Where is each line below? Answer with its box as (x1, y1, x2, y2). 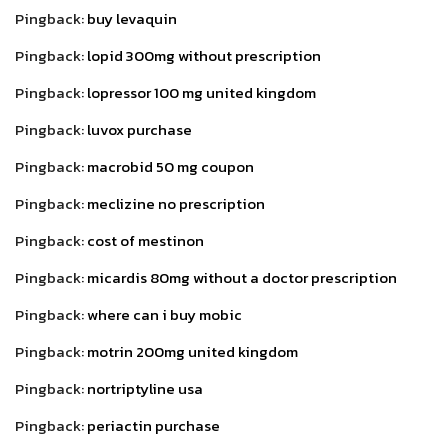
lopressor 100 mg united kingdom (87, 81, 316, 105)
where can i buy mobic (87, 303, 242, 327)
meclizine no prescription (87, 192, 265, 216)
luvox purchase (87, 118, 192, 142)
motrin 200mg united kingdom (87, 340, 298, 364)
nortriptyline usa (87, 377, 203, 401)
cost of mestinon (87, 229, 204, 253)
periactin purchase (87, 414, 220, 438)
